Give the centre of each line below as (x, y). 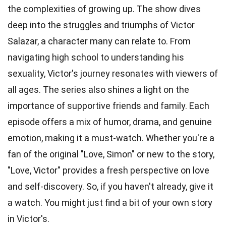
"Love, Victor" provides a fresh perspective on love (108, 170)
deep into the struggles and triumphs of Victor (101, 25)
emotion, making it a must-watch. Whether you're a (111, 138)
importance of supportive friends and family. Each (108, 105)
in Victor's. (29, 218)
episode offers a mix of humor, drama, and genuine (110, 122)
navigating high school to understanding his (96, 57)
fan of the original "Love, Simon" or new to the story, (111, 154)
